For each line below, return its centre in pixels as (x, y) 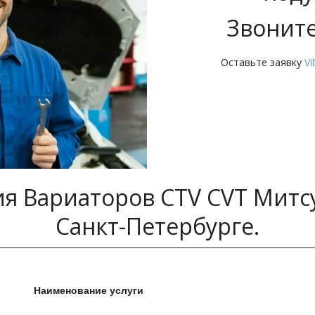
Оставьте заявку (262, 62)
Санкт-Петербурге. (157, 226)
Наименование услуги (88, 290)
